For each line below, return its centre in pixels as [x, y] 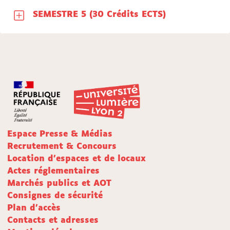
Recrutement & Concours [62, 147]
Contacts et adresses [53, 221]
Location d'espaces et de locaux [76, 159]
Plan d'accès [34, 208]
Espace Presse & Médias [60, 135]
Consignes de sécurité [55, 196]
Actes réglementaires [53, 171]
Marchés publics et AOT [59, 184]
